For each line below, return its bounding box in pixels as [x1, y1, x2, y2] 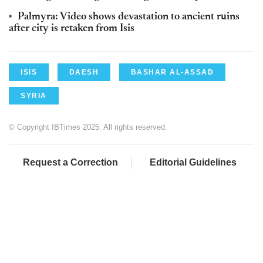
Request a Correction [22, 157, 118, 167]
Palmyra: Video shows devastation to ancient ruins [18, 11, 240, 22]
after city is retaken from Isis [9, 23, 134, 34]
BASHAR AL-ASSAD [130, 68, 214, 76]
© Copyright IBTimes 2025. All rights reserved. [9, 122, 167, 131]
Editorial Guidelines [150, 157, 237, 167]
